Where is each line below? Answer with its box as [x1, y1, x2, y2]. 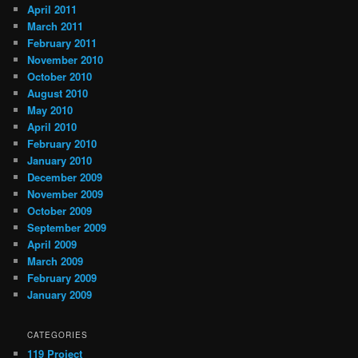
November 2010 [27, 52, 104, 68]
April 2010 [27, 119, 78, 135]
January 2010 [27, 153, 93, 169]
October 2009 [27, 203, 93, 219]
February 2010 [27, 136, 97, 152]
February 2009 [27, 270, 97, 286]
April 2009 [27, 237, 78, 253]
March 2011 [27, 18, 84, 34]
